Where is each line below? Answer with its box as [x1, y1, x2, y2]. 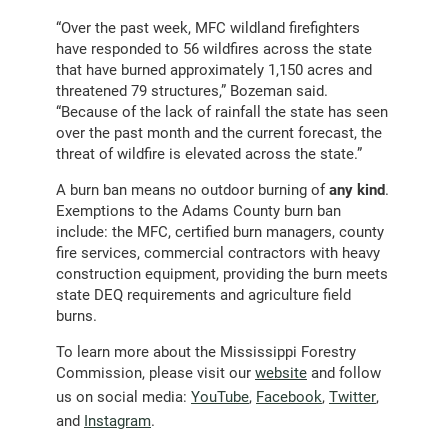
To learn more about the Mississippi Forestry [56, 341, 356, 362]
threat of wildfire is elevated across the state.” [56, 143, 362, 164]
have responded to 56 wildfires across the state [56, 38, 372, 59]
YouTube [191, 386, 249, 407]
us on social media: [56, 386, 191, 407]
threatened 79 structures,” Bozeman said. [56, 80, 328, 101]
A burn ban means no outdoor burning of [56, 179, 329, 200]
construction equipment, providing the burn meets [56, 263, 388, 284]
